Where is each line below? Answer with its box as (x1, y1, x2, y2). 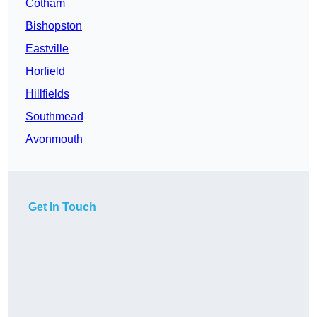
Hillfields (25, 88, 69, 100)
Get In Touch (28, 201, 96, 214)
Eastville (25, 42, 69, 55)
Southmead (25, 110, 83, 123)
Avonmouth (25, 133, 83, 146)
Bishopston (25, 20, 82, 33)
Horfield (25, 65, 65, 78)
